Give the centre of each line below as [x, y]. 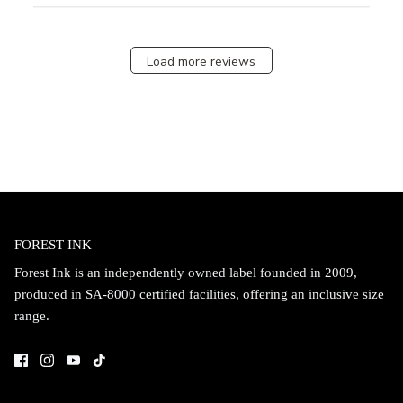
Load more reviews [201, 62]
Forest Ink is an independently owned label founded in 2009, [186, 272]
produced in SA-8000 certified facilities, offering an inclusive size [199, 294]
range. [32, 315]
